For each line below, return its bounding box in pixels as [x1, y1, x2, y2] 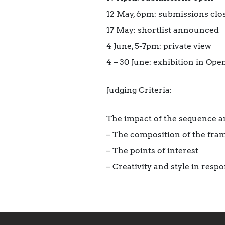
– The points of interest [106, 146, 198, 156]
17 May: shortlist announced [106, 25, 219, 35]
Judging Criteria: [106, 85, 172, 95]
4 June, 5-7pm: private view [106, 41, 211, 51]
